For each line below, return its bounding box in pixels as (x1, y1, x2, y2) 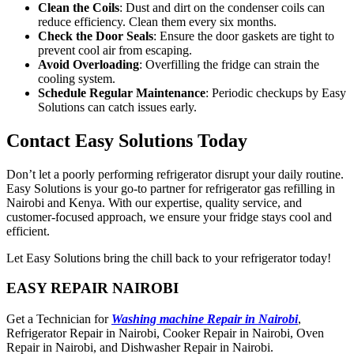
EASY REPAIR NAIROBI (6, 280, 179, 297)
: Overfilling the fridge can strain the (139, 57, 319, 71)
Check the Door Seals (38, 28, 153, 43)
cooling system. (38, 71, 115, 85)
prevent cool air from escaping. (38, 43, 192, 57)
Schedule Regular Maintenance (38, 85, 205, 100)
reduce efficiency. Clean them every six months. (38, 14, 277, 28)
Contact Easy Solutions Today (6, 130, 247, 151)
